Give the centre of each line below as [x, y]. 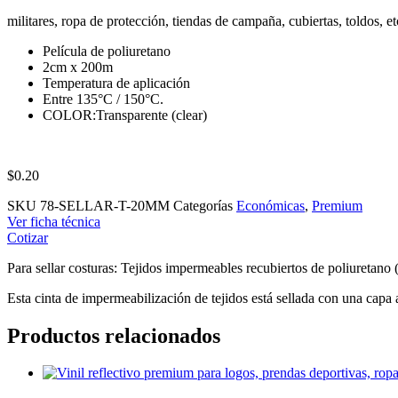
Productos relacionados [114, 335]
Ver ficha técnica [54, 221]
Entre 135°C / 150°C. [103, 99]
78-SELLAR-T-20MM [107, 205]
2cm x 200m [80, 67]
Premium [337, 205]
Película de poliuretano [108, 51]
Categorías [203, 205]
